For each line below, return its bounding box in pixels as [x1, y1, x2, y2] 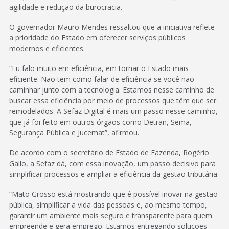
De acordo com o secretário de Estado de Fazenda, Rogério [9, 147, 209, 157]
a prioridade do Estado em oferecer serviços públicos [9, 32, 186, 42]
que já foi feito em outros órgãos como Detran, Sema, [9, 117, 192, 127]
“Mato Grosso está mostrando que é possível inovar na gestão [9, 189, 218, 199]
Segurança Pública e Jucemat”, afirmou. [9, 127, 139, 138]
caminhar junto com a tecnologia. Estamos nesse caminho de [9, 84, 214, 95]
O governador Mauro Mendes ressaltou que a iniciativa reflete [9, 21, 215, 32]
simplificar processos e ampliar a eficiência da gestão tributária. [9, 169, 219, 179]
